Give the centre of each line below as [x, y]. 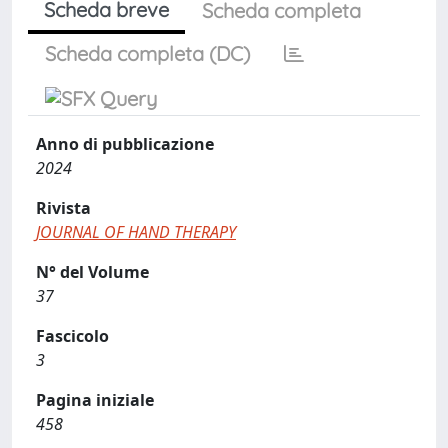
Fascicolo [72, 336]
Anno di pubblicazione [125, 144]
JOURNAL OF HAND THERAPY [136, 232]
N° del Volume [92, 272]
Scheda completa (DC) [147, 53]
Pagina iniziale [95, 400]
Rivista [63, 208]
